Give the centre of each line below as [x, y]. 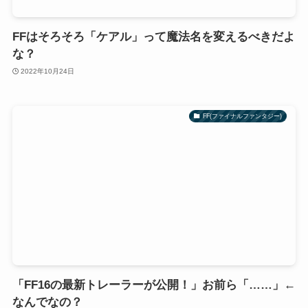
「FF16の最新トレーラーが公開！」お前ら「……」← [154, 285]
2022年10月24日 [48, 71]
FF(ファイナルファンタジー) [242, 116]
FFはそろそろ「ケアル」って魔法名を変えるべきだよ [153, 37]
